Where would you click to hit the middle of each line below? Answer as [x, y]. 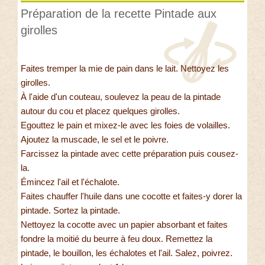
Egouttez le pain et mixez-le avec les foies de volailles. [125, 125]
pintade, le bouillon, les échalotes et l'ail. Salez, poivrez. [127, 253]
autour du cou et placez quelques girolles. [100, 111]
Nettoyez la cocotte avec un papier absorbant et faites [124, 225]
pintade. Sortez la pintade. [70, 211]
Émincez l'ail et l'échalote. [70, 182]
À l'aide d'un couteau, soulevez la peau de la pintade [121, 97]
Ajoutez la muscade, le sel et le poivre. [95, 140]
